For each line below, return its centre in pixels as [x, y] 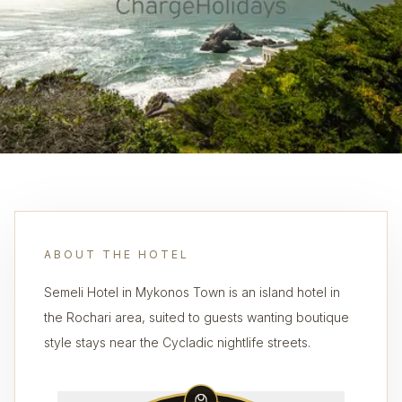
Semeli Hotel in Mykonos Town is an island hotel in [192, 292]
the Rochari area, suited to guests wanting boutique [197, 317]
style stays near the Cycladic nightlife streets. [177, 342]
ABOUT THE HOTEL [117, 254]
